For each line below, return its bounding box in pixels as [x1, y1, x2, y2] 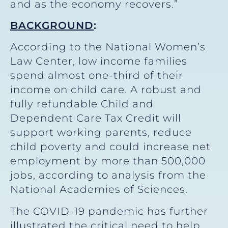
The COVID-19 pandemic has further [10, 205, 208, 217]
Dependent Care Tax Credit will [10, 112, 181, 125]
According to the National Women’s [10, 41, 206, 53]
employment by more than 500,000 [10, 155, 206, 167]
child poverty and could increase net [10, 140, 211, 153]
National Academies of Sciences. [10, 183, 188, 196]
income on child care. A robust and [10, 83, 202, 96]
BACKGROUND [10, 19, 94, 32]
